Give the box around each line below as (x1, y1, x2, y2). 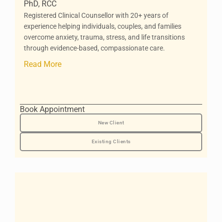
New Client (98, 120, 124, 125)
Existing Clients (91, 139, 131, 144)
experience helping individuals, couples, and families (24, 22, 181, 30)
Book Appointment (20, 105, 85, 114)
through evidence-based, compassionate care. (24, 44, 165, 52)
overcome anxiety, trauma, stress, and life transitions (24, 33, 185, 41)
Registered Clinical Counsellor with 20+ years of (24, 11, 168, 19)
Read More (24, 59, 61, 69)
